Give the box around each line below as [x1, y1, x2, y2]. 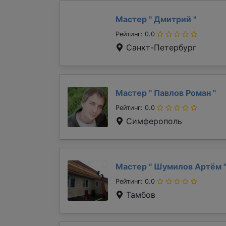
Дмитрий [152, 14, 193, 24]
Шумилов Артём [152, 161, 223, 172]
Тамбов [124, 190, 155, 200]
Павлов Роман [152, 88, 213, 98]
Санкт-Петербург [124, 42, 196, 52]
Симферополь [124, 116, 182, 126]
